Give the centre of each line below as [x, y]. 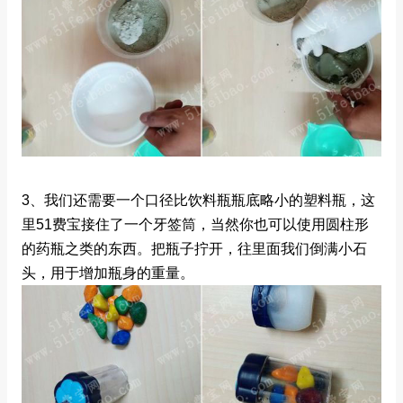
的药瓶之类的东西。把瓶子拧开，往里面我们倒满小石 [194, 248]
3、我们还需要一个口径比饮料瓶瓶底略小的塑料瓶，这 [198, 200]
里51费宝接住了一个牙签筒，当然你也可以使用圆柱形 [195, 224]
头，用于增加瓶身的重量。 [108, 273]
